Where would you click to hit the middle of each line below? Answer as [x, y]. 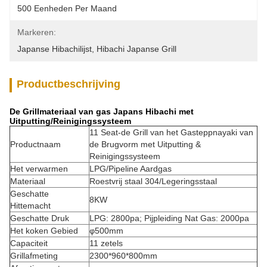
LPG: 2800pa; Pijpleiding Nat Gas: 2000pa [169, 218]
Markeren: [37, 32]
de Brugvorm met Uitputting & [145, 144]
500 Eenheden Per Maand [67, 8]
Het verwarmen [39, 169]
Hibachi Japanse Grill [136, 49]
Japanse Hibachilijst [55, 49]
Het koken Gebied [44, 231]
